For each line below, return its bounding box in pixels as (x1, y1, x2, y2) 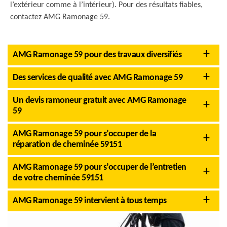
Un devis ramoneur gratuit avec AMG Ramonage (13, 96, 186, 105)
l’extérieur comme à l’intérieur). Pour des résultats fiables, (10, 1, 203, 9)
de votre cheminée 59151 (13, 173, 103, 183)
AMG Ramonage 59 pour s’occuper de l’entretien (13, 163, 186, 172)
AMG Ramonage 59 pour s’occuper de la (13, 129, 156, 139)
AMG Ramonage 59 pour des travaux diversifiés (13, 50, 181, 60)
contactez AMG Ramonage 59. (10, 13, 110, 21)
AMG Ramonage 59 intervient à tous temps (13, 196, 167, 206)
